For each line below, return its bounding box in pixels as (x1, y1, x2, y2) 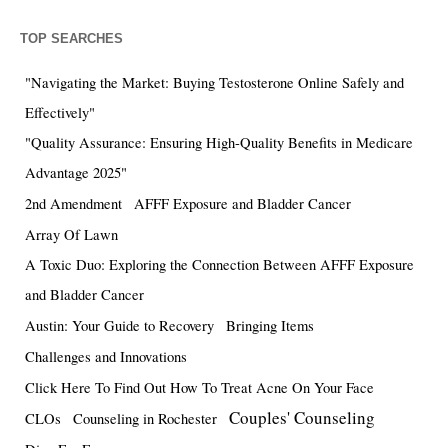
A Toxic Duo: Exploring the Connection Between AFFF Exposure (25, 254, 414, 274)
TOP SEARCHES (20, 30, 123, 46)
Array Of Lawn (25, 224, 118, 244)
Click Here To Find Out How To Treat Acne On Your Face (25, 377, 374, 397)
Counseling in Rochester (73, 408, 217, 428)
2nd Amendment (25, 193, 122, 213)
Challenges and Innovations (25, 346, 187, 366)
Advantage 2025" (25, 162, 127, 182)
